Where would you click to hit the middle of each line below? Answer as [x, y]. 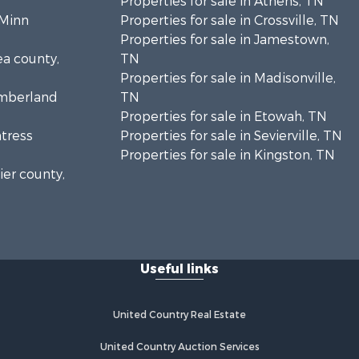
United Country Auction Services [179, 347]
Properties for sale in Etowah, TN [223, 117]
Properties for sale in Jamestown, [224, 40]
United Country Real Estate [179, 315]
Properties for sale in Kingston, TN [227, 155]
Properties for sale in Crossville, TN [229, 20]
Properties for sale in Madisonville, [228, 78]
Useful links [179, 269]
